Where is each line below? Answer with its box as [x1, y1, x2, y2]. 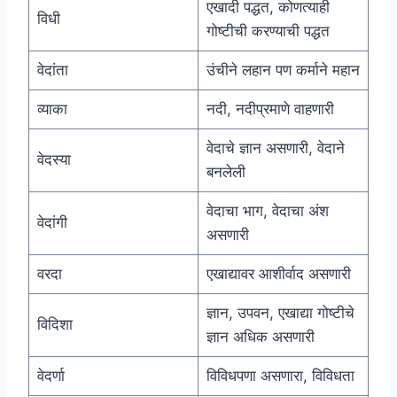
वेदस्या [36, 151, 71, 169]
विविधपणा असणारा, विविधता [206, 367, 354, 385]
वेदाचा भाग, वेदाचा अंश [206, 202, 329, 221]
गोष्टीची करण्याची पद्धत [206, 22, 330, 41]
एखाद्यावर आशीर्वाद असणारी [206, 265, 351, 284]
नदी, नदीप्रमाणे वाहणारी [206, 100, 334, 119]
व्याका [36, 100, 67, 119]
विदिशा [36, 315, 73, 334]
